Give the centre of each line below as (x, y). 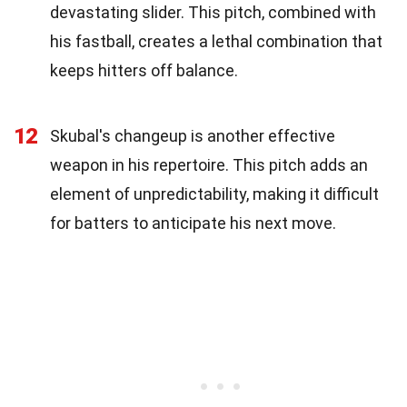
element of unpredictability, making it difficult (214, 194)
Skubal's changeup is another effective (193, 135)
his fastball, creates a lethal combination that (216, 41)
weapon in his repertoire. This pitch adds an (209, 164)
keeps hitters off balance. (144, 70)
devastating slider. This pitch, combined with (213, 12)
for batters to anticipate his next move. (193, 223)
